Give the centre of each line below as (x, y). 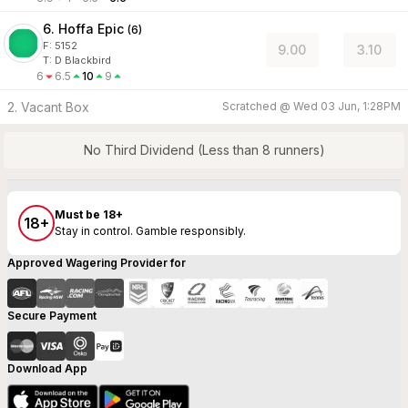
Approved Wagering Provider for (97, 262)
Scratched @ (258, 106)
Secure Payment (52, 315)
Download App (47, 368)
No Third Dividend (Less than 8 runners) (204, 150)
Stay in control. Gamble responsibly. (150, 231)
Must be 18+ (89, 215)
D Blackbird (83, 60)
